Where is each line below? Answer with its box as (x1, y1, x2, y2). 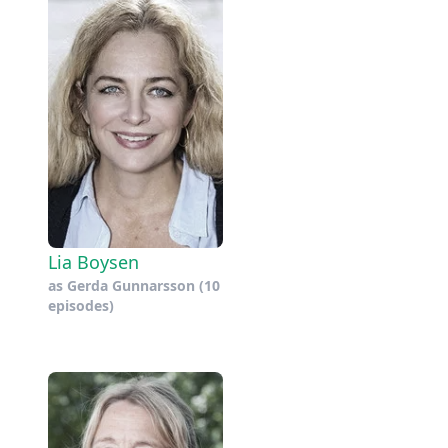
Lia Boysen (48, 249, 139, 274)
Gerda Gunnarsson (67, 275, 195, 295)
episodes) (48, 295, 114, 315)
